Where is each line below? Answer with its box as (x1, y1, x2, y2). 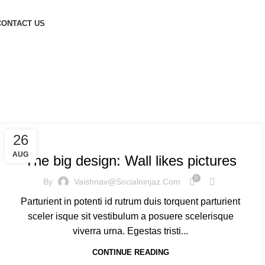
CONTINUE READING (92, 247, 169, 257)
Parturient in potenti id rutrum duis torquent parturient (21, 196, 241, 206)
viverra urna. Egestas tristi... (73, 225, 189, 236)
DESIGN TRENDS (20, 131, 79, 140)
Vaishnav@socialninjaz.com (73, 177, 180, 187)
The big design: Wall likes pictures (24, 152, 237, 169)
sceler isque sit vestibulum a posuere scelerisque (27, 211, 234, 221)
